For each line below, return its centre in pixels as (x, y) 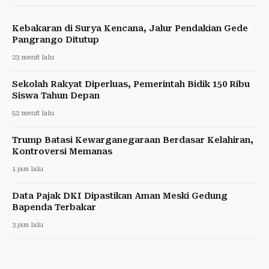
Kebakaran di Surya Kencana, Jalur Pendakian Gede (130, 28)
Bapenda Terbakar (54, 207)
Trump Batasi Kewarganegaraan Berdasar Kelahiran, (133, 140)
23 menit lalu (33, 57)
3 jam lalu (28, 225)
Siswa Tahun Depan (56, 95)
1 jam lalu (28, 169)
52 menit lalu (33, 113)
